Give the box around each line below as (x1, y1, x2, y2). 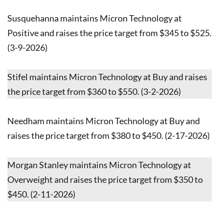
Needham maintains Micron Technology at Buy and (7, 115, 200, 126)
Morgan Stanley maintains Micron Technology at (7, 159, 191, 170)
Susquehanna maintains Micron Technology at (7, 12, 182, 23)
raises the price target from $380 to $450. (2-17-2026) (7, 130, 210, 141)
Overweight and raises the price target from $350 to (7, 174, 203, 185)
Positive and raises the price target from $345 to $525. (7, 27, 212, 38)
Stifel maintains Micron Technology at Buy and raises (7, 71, 207, 82)
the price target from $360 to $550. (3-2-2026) (7, 86, 181, 97)
